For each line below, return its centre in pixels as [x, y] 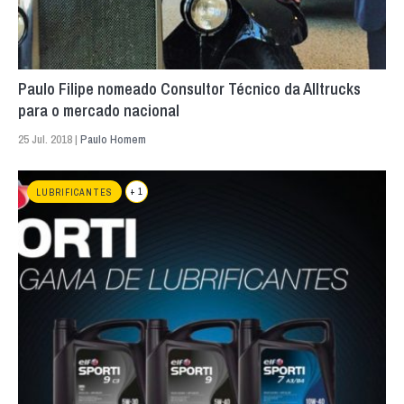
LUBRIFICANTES [74, 193]
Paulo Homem [113, 140]
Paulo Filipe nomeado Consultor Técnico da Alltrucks [189, 89]
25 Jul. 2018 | [49, 140]
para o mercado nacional [99, 111]
